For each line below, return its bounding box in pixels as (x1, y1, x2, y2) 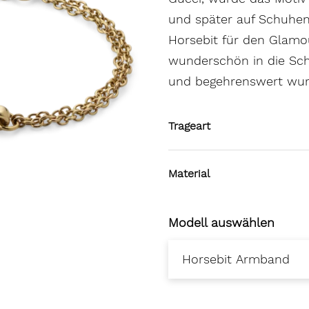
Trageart (168, 119, 210, 132)
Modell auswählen (168, 215, 275, 230)
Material (168, 167, 210, 180)
